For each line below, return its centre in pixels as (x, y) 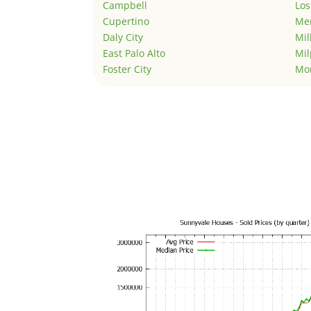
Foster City (127, 69)
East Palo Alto (134, 53)
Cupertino (126, 22)
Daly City (123, 37)
